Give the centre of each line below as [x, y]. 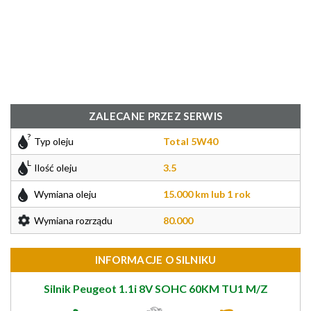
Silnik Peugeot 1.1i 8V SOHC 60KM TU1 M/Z [155, 288]
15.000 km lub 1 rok [207, 194]
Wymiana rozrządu [73, 220]
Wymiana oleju [65, 194]
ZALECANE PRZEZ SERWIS [155, 116]
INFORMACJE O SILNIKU [155, 260]
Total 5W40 [191, 141]
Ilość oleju [56, 168]
